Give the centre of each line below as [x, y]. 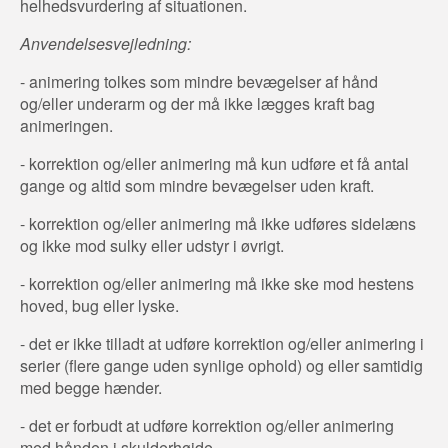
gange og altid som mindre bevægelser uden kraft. [197, 185]
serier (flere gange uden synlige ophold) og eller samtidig [221, 365]
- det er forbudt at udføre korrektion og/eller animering [207, 425]
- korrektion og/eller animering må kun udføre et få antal [214, 163]
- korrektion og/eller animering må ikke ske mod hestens [217, 283]
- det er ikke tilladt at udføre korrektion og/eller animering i [222, 343]
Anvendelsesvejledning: [105, 43]
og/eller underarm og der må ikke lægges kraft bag [197, 103]
